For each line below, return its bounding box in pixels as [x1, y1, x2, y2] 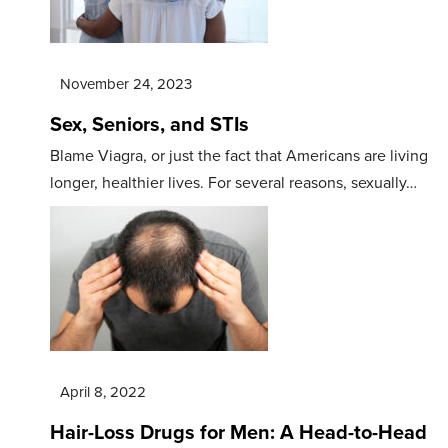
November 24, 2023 [60, 72, 192, 95]
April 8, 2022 [60, 380, 146, 403]
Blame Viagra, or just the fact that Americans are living [50, 143, 428, 167]
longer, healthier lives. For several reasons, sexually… [50, 170, 417, 194]
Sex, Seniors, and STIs [50, 108, 249, 139]
